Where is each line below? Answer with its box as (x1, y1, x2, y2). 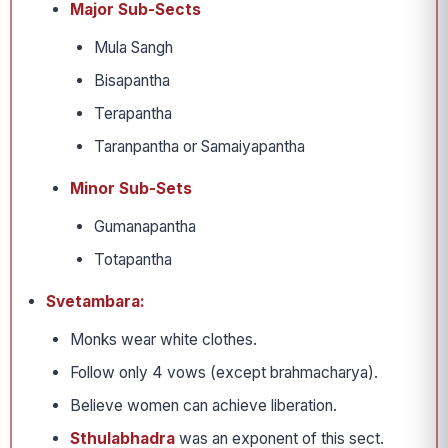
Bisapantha (94, 71, 170, 91)
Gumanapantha (94, 217, 196, 237)
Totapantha (94, 250, 172, 270)
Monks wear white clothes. (70, 330, 257, 350)
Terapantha (94, 104, 172, 124)
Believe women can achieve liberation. (70, 396, 337, 416)
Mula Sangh (94, 38, 173, 58)
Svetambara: (46, 292, 145, 312)
